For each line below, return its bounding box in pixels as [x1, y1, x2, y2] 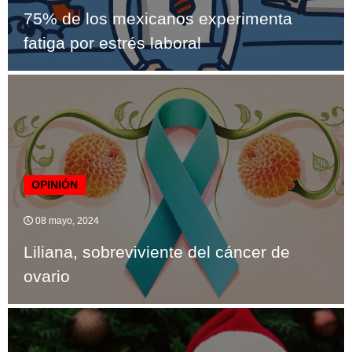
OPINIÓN [31, 178, 78, 191]
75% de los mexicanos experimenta [24, 9, 292, 27]
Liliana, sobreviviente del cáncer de [24, 242, 290, 261]
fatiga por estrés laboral [24, 33, 201, 52]
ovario [24, 266, 70, 285]
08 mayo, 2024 [33, 214, 99, 226]
